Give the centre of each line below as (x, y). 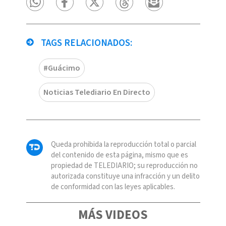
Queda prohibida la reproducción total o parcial (123, 144)
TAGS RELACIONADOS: (85, 43)
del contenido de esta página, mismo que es (119, 155)
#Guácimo (62, 68)
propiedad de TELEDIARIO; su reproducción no (124, 165)
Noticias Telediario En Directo (97, 92)
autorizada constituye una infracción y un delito (125, 176)
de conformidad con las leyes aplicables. (113, 187)
